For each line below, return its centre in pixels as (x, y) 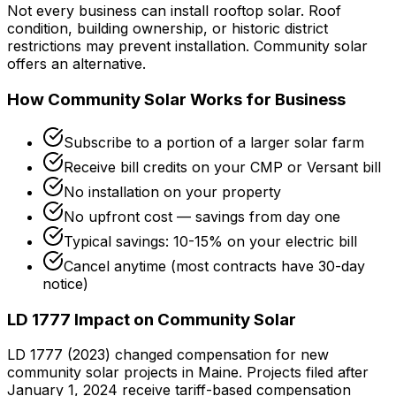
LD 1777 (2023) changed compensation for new (168, 355)
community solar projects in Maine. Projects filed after (188, 373)
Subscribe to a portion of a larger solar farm (214, 142)
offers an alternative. (76, 64)
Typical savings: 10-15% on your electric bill (210, 241)
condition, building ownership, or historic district (168, 29)
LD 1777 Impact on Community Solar (152, 319)
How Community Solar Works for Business (176, 100)
